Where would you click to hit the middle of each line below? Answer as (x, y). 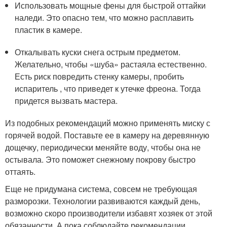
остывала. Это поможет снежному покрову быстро (100, 159)
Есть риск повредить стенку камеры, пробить (100, 76)
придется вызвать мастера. (66, 101)
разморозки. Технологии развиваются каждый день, (103, 201)
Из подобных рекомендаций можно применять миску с (108, 123)
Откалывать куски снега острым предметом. (98, 52)
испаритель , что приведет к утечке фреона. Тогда (108, 88)
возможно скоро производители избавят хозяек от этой (109, 213)
